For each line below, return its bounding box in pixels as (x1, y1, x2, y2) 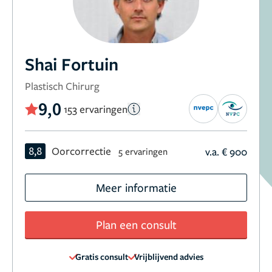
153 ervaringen (64, 101, 127, 116)
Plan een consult (95, 217, 177, 233)
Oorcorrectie (52, 144, 111, 158)
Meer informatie (95, 180, 177, 195)
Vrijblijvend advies (134, 251, 203, 263)
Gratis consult (75, 251, 128, 263)
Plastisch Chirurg (25, 79, 100, 93)
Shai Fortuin (25, 52, 118, 76)
